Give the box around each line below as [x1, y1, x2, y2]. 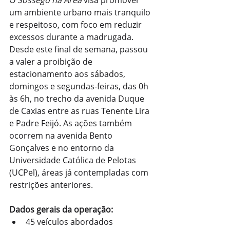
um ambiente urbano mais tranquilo [9, 6, 152, 18]
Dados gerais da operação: [9, 203, 113, 215]
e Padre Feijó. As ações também [9, 117, 134, 129]
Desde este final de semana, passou [9, 43, 150, 55]
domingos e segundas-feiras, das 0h [9, 80, 150, 92]
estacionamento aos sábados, [9, 68, 127, 80]
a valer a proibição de [9, 55, 94, 67]
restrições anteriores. [9, 179, 93, 190]
